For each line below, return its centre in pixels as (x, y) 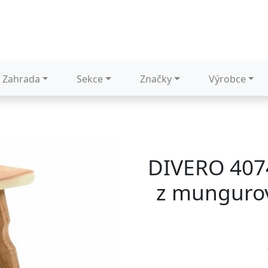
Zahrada (21, 79)
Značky (156, 79)
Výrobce (227, 79)
